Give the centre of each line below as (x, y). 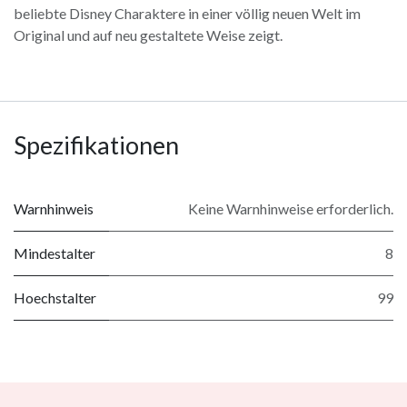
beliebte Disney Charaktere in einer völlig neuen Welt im (187, 14)
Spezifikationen (96, 145)
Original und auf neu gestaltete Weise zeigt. (148, 35)
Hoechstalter (55, 298)
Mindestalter (55, 253)
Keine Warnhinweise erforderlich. (291, 209)
